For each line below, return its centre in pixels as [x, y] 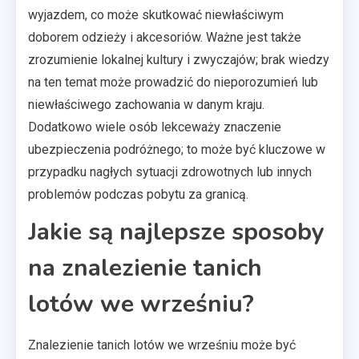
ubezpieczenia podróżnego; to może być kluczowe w [177, 149]
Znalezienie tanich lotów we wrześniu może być [162, 345]
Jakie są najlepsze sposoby [176, 232]
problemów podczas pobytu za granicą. [138, 194]
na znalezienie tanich [145, 268]
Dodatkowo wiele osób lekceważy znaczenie [155, 127]
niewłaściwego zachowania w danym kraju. [146, 104]
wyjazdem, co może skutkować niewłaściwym [156, 14]
